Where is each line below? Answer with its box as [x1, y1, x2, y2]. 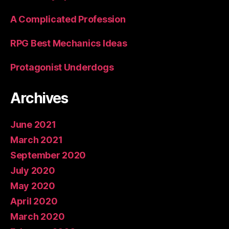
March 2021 [10, 134, 63, 145]
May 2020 [10, 180, 55, 191]
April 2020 [10, 195, 58, 207]
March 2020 [10, 211, 65, 222]
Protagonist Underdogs [10, 61, 114, 73]
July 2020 [10, 165, 55, 176]
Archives [10, 89, 68, 107]
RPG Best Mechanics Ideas [10, 37, 127, 49]
